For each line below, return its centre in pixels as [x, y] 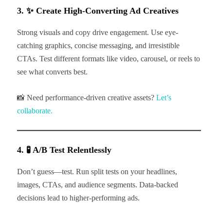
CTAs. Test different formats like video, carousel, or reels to [109, 58]
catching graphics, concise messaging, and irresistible [98, 45]
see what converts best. [52, 72]
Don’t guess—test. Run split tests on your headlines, [97, 171]
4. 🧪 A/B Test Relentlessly [64, 150]
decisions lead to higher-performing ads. [78, 198]
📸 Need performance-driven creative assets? [87, 97]
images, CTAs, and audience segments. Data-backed [98, 184]
